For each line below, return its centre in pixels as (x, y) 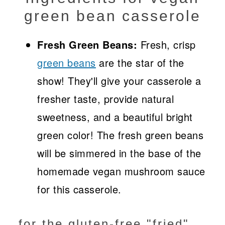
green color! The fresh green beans (121, 135)
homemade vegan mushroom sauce (121, 171)
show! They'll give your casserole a (119, 81)
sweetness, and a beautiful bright (115, 117)
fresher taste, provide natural (106, 99)
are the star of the (140, 63)
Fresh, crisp (166, 45)
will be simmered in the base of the (119, 153)
